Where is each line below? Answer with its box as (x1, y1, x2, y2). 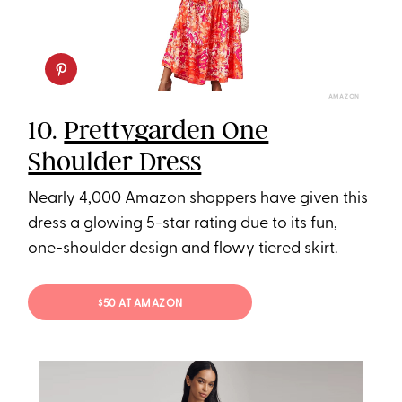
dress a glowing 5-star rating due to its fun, (28, 215, 338, 233)
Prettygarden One (64, 114, 269, 147)
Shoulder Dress (28, 145, 202, 179)
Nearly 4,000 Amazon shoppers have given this (28, 190, 369, 208)
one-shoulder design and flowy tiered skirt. (28, 240, 338, 258)
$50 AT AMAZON (98, 298, 183, 310)
